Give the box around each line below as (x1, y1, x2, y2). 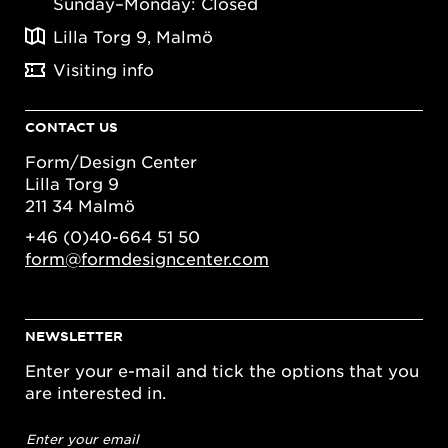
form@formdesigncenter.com (25, 248, 269, 269)
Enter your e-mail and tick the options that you (25, 360, 419, 381)
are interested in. (25, 382, 166, 403)
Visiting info (53, 58, 154, 79)
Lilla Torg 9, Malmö (53, 25, 213, 46)
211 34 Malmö (25, 194, 135, 215)
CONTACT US (25, 118, 118, 135)
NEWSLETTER (25, 328, 123, 345)
